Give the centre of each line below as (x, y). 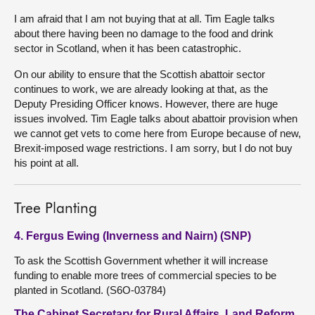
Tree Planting (56, 209)
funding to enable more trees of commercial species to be (145, 275)
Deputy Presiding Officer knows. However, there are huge (146, 104)
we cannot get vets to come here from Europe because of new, (157, 133)
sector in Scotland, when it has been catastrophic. (128, 48)
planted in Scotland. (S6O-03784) (90, 290)
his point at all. (46, 163)
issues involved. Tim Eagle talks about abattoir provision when (156, 118)
